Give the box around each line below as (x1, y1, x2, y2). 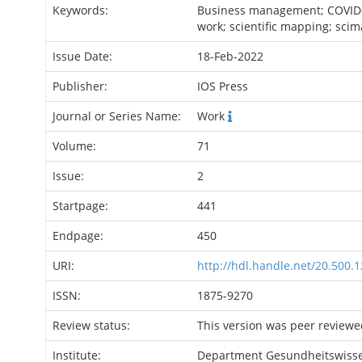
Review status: (53, 318, 133, 333)
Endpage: (53, 228, 107, 243)
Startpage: (53, 198, 112, 213)
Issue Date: (53, 48, 116, 64)
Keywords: (53, 2, 112, 18)
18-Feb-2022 (197, 48, 263, 64)
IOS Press (197, 78, 248, 94)
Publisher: (53, 78, 111, 94)
